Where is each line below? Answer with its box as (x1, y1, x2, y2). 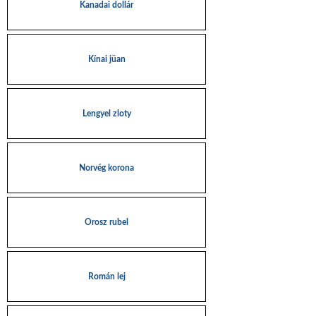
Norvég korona (79, 164, 134, 172)
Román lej (87, 272, 126, 281)
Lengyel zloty (82, 109, 131, 118)
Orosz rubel (85, 218, 128, 226)
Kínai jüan (87, 55, 126, 63)
